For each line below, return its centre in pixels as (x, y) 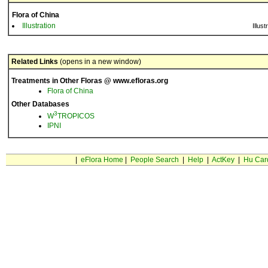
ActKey (223, 160)
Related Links (35, 62)
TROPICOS (76, 116)
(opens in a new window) (100, 62)
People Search (154, 160)
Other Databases (40, 104)
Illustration (39, 26)
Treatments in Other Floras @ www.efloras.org (90, 81)
